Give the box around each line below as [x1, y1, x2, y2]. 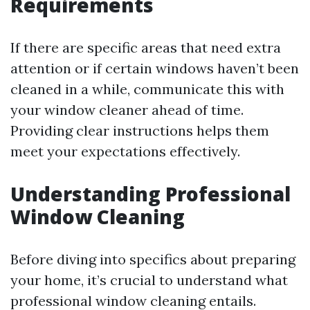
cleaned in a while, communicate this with [10, 80, 284, 98]
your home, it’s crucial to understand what [10, 271, 288, 289]
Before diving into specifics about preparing [10, 250, 295, 268]
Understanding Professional [10, 181, 291, 207]
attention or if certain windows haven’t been [10, 60, 299, 77]
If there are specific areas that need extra [10, 39, 281, 56]
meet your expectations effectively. [10, 143, 240, 160]
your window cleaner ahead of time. [10, 101, 244, 118]
